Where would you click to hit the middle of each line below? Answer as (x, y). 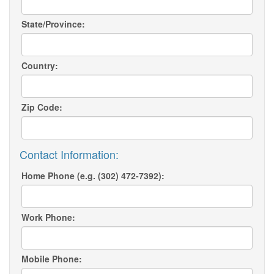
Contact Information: (69, 154)
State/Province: (53, 24)
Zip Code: (42, 107)
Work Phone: (48, 217)
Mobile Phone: (52, 259)
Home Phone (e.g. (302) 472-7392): (93, 176)
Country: (40, 66)
